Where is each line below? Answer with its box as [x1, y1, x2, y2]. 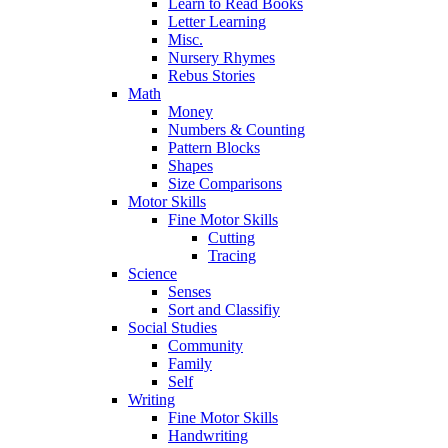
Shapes [168, 157, 213, 174]
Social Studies [128, 319, 217, 336]
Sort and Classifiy [168, 301, 280, 318]
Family [168, 355, 212, 372]
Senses [168, 283, 211, 300]
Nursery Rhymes [168, 49, 275, 66]
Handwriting [168, 427, 248, 444]
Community [168, 337, 243, 354]
